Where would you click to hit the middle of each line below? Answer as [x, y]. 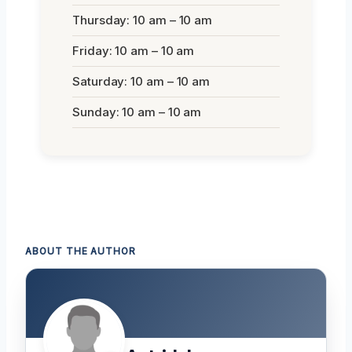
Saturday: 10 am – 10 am [141, 81]
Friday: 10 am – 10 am [134, 50]
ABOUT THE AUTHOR [81, 251]
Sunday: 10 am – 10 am [137, 112]
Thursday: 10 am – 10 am [143, 20]
